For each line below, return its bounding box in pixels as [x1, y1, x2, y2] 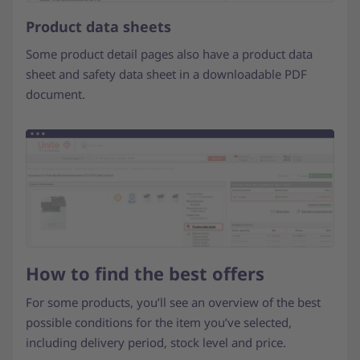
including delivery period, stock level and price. [26, 334, 292, 351]
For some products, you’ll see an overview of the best [26, 294, 321, 311]
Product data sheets [26, 17, 171, 37]
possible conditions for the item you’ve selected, [26, 314, 292, 331]
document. [26, 86, 88, 103]
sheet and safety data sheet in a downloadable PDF [26, 66, 307, 83]
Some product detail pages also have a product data [26, 46, 313, 63]
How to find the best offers [26, 261, 264, 286]
